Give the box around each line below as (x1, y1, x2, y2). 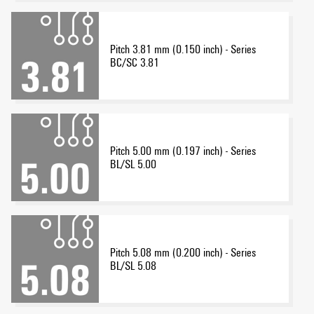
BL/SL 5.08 (110, 257, 156, 274)
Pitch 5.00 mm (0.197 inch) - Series (110, 142, 256, 159)
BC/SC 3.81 (110, 54, 159, 71)
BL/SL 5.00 (110, 156, 156, 172)
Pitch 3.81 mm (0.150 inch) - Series (110, 41, 256, 57)
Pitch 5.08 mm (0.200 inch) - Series (110, 244, 256, 261)
